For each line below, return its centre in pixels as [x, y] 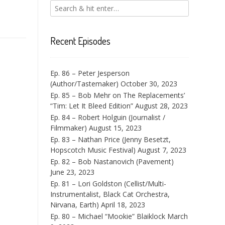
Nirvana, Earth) [75, 205]
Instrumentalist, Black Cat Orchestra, [110, 194]
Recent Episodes [80, 41]
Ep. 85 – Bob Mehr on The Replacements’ [118, 95]
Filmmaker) [69, 128]
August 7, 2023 [162, 150]
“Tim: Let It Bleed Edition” [92, 106]
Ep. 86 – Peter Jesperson [90, 73]
